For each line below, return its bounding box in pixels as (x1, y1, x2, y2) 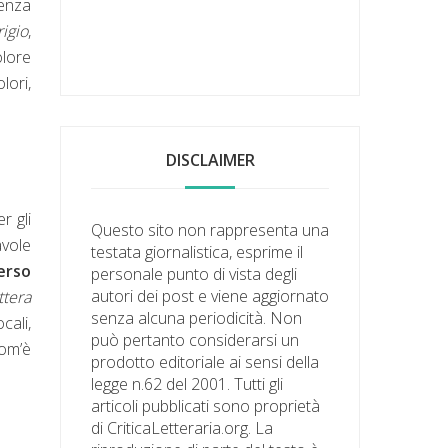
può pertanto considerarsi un (91, 328, 300, 351)
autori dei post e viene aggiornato (91, 284, 330, 307)
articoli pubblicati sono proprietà (91, 394, 321, 417)
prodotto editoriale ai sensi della (91, 350, 320, 373)
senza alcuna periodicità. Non (91, 306, 303, 329)
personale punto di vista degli (91, 262, 298, 285)
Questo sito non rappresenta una (91, 218, 330, 241)
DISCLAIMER (165, 148, 255, 171)
